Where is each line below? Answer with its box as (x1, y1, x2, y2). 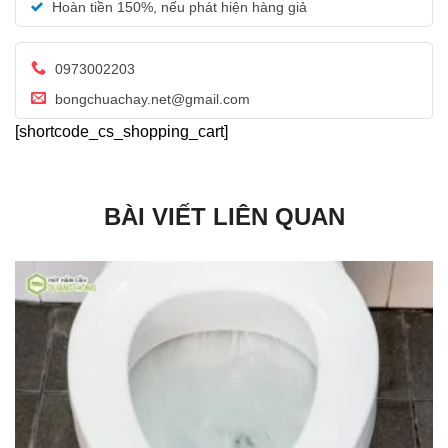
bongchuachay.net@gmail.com (51, 91, 250, 108)
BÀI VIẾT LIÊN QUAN (103, 203, 345, 231)
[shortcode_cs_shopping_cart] (15, 123, 228, 141)
